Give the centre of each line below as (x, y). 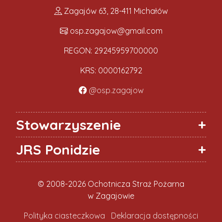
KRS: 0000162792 (111, 70)
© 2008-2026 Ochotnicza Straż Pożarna (111, 184)
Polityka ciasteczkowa (64, 215)
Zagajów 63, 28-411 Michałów (115, 11)
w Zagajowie (111, 195)
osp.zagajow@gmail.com (115, 30)
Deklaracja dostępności (155, 215)
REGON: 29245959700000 (111, 50)
